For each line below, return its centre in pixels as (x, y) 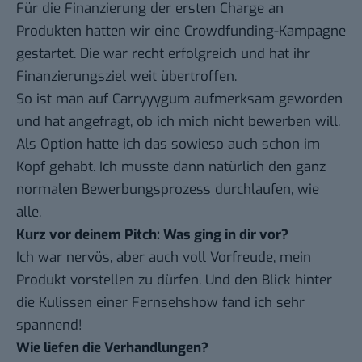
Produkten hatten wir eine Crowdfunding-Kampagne (181, 31)
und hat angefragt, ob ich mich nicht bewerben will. (178, 121)
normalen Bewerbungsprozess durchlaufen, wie (168, 189)
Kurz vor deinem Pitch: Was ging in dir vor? (152, 234)
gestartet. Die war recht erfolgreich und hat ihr (163, 53)
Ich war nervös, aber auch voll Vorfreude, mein (164, 257)
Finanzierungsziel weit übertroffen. (126, 76)
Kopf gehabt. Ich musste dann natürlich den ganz (171, 166)
